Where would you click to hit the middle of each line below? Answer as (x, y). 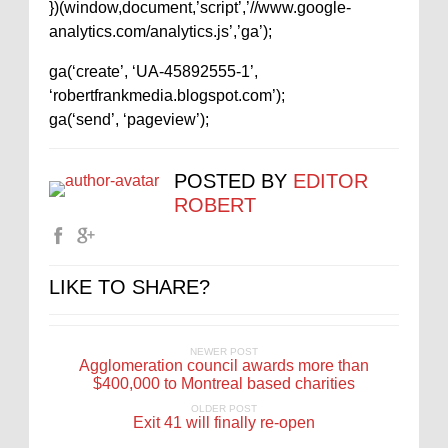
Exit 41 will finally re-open (224, 422)
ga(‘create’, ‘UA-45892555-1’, (153, 71)
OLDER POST (224, 408)
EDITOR (330, 181)
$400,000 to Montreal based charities (224, 383)
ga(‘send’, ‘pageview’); (129, 119)
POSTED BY (233, 181)
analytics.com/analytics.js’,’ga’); (160, 31)
